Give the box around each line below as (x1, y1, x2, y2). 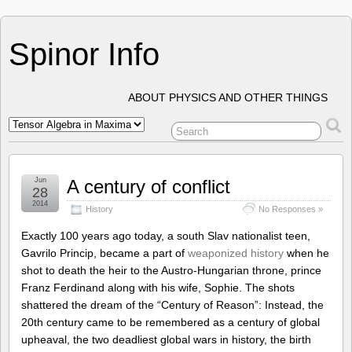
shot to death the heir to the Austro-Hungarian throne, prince (21, 264, 321, 277)
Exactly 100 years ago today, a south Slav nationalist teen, (21, 229, 310, 242)
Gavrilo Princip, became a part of (21, 247, 188, 259)
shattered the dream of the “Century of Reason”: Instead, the (21, 299, 324, 311)
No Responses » (258, 204, 323, 214)
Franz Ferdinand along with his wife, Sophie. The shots (21, 281, 295, 294)
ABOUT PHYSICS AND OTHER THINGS (128, 91, 328, 104)
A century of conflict (67, 176, 230, 197)
